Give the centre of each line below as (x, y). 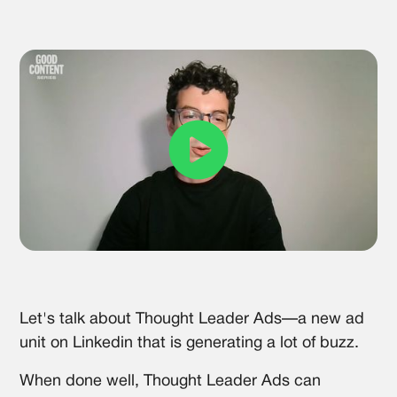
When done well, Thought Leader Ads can (171, 381)
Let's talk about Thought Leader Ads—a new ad (192, 319)
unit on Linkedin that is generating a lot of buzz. (190, 343)
